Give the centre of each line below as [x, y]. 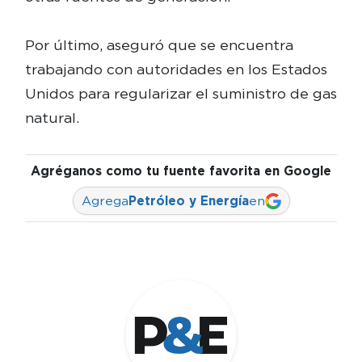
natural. [52, 118]
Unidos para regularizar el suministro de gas [181, 94]
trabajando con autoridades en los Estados [176, 69]
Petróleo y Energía [188, 201]
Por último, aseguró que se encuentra [159, 45]
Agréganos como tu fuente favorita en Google [181, 171]
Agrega [105, 201]
